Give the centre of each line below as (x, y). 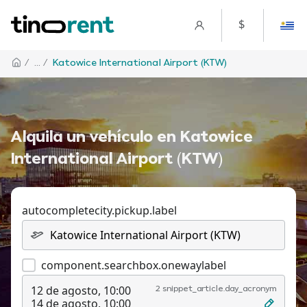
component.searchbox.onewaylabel (134, 265)
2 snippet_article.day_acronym (216, 289)
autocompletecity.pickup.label (99, 210)
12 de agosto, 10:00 (81, 291)
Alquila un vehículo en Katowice (132, 138)
